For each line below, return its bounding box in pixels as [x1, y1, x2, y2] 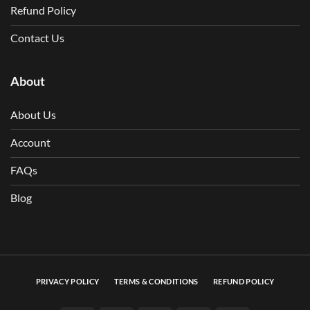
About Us [10, 107, 56, 121]
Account [10, 135, 51, 149]
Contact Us [10, 30, 64, 44]
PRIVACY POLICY [35, 276, 100, 286]
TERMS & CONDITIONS [113, 276, 199, 286]
